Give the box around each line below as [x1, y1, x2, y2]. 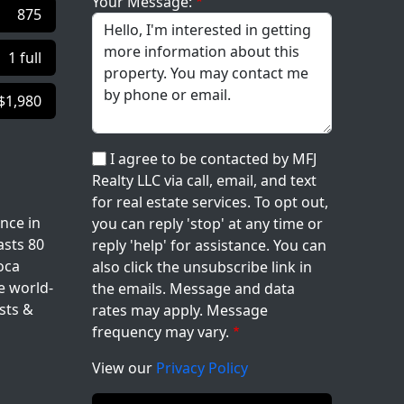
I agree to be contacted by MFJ [110, 149, 317, 169]
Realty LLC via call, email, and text [92, 170, 317, 190]
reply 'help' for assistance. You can [92, 235, 326, 255]
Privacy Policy [156, 358, 248, 378]
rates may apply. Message [92, 300, 268, 320]
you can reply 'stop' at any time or [92, 214, 323, 234]
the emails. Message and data [92, 279, 295, 298]
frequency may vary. [92, 322, 229, 342]
